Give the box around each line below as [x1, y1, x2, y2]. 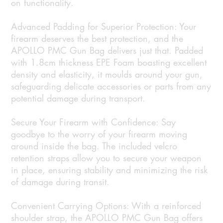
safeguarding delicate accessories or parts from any [11, 80, 212, 93]
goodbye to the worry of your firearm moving [11, 128, 188, 140]
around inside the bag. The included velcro [11, 140, 178, 152]
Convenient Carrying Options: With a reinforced [11, 200, 202, 212]
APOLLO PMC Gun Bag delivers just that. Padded [11, 44, 204, 57]
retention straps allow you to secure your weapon [11, 152, 202, 164]
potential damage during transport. [11, 92, 146, 105]
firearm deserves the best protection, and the [11, 32, 184, 45]
